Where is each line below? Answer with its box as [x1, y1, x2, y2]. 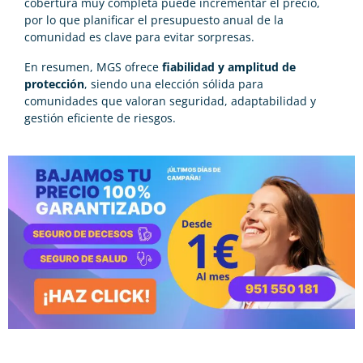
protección [24, 76, 84, 92]
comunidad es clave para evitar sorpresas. [24, 29, 254, 45]
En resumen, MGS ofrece [24, 59, 162, 75]
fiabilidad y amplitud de [162, 59, 296, 75]
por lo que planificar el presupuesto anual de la [24, 12, 284, 28]
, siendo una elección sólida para [84, 76, 263, 92]
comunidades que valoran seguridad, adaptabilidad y [24, 93, 316, 109]
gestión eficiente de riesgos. [24, 110, 176, 126]
